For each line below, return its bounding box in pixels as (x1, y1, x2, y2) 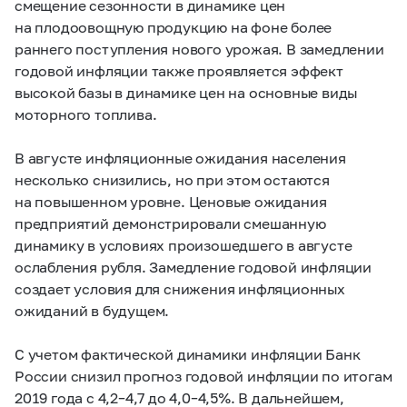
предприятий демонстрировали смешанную (15, 214, 326, 232)
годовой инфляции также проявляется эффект (15, 62, 343, 79)
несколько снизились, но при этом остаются (15, 171, 330, 188)
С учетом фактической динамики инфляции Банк (15, 345, 361, 362)
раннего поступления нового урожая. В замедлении (15, 40, 384, 57)
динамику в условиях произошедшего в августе (15, 236, 352, 253)
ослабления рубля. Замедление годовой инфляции (15, 258, 372, 275)
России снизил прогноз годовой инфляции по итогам (15, 367, 392, 384)
